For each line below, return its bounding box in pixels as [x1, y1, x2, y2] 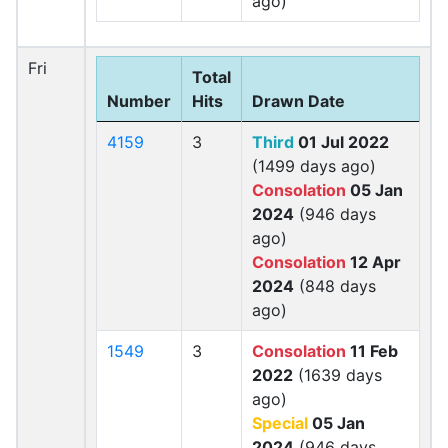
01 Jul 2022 [294, 132, 389, 152]
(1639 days [293, 365, 382, 385]
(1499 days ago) [252, 156, 376, 176]
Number [107, 91, 171, 111]
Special [252, 413, 308, 433]
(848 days [294, 276, 376, 296]
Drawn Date [252, 91, 345, 111]
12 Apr [346, 252, 401, 272]
